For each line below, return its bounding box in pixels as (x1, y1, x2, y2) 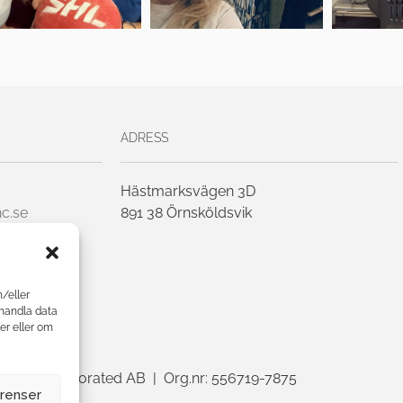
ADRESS (121, 130, 168, 145)
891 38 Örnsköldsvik (121, 203, 252, 221)
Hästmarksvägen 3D (121, 182, 255, 200)
